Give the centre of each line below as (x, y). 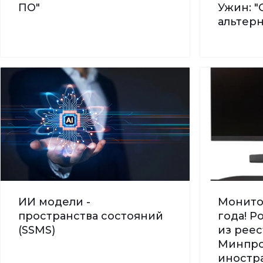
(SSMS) (37, 230)
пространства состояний (91, 216)
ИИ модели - (54, 202)
